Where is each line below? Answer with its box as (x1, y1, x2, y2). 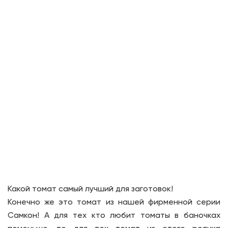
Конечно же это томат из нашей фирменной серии (8, 198, 220, 207)
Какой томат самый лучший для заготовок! (8, 185, 173, 193)
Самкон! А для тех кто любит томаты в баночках (8, 212, 220, 220)
